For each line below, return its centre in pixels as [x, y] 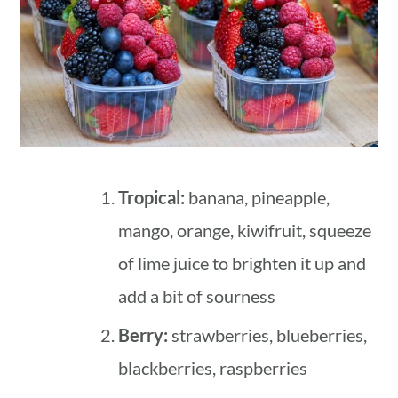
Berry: [143, 334]
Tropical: [152, 197]
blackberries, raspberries [213, 367]
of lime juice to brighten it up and [243, 263]
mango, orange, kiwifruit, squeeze [245, 230]
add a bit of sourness [197, 295]
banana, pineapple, [258, 197]
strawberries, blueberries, [268, 334]
